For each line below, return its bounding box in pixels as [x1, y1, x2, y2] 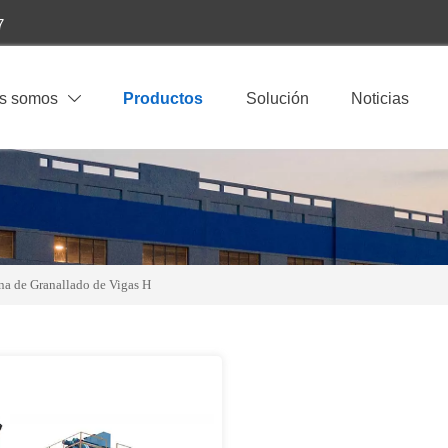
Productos [123, 90, 204, 108]
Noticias [351, 90, 410, 108]
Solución [245, 90, 309, 108]
